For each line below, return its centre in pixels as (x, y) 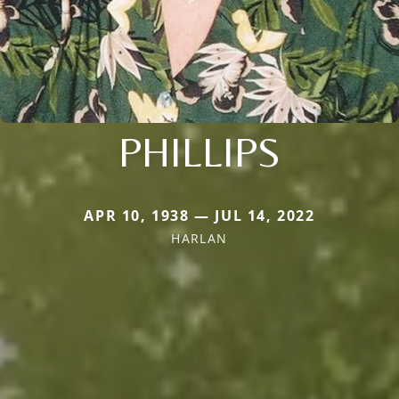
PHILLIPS (199, 152)
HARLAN (199, 239)
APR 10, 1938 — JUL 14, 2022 (199, 216)
